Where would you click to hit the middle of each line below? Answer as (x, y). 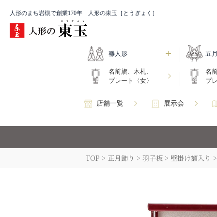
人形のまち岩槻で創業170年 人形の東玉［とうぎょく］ (84, 13)
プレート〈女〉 (131, 81)
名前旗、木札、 (131, 72)
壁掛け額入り (191, 158)
